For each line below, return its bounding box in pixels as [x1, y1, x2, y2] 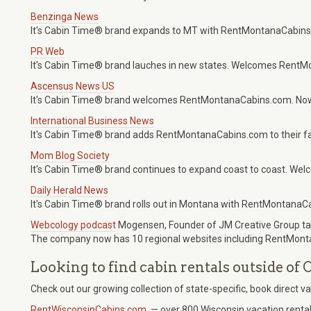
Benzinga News [31, 11, 99, 23]
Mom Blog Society [31, 150, 110, 162]
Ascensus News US [31, 81, 115, 92]
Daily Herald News [31, 185, 108, 196]
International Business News [31, 115, 154, 127]
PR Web [31, 46, 65, 58]
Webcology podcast [31, 219, 116, 231]
